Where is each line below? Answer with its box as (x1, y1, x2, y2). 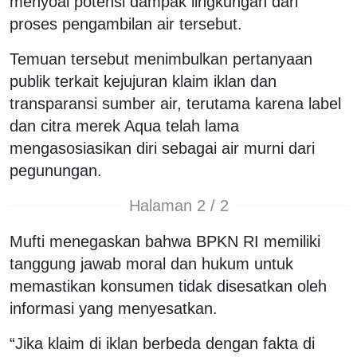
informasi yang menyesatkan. (10, 299, 218, 317)
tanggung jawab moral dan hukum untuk (10, 254, 293, 273)
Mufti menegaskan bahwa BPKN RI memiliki (10, 232, 320, 250)
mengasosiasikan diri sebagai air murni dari (10, 139, 315, 157)
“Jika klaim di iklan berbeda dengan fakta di (10, 334, 315, 352)
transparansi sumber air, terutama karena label (10, 94, 341, 112)
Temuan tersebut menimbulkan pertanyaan (10, 49, 312, 68)
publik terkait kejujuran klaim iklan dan (10, 72, 277, 90)
